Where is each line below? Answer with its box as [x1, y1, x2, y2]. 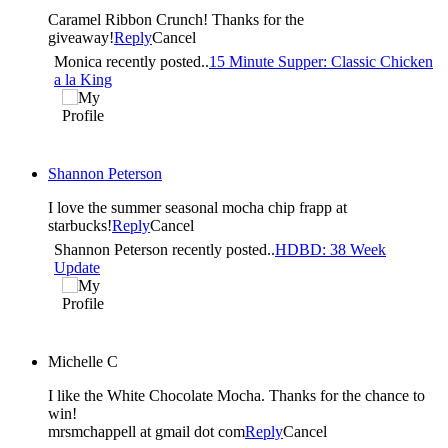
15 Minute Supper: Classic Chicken [209, 52, 433, 70]
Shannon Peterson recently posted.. [54, 240, 275, 258]
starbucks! [48, 216, 112, 234]
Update [54, 258, 100, 276]
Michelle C [48, 352, 118, 370]
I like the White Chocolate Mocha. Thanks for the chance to [48, 386, 425, 404]
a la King [54, 70, 112, 88]
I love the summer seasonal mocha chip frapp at [48, 198, 347, 216]
